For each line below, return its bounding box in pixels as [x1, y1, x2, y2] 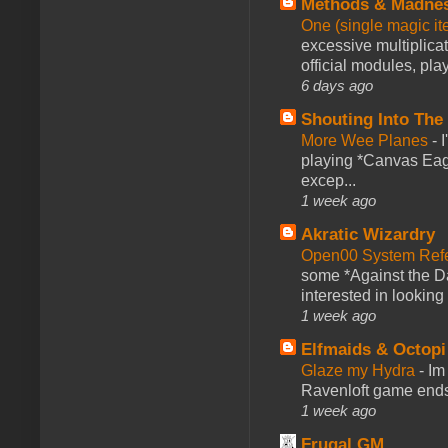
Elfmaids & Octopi [301, 339, 446, 359]
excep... [301, 171, 356, 189]
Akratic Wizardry [301, 224, 435, 244]
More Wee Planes [301, 131, 432, 149]
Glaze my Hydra [301, 361, 419, 379]
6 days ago [301, 76, 373, 94]
